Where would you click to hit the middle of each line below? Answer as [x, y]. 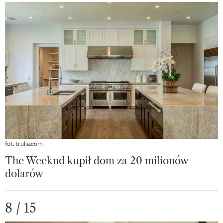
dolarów [24, 174]
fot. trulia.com [24, 144]
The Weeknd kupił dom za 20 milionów [97, 161]
